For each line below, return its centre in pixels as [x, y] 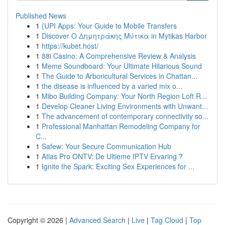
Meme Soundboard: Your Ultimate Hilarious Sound [122, 66]
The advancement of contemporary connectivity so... [125, 116]
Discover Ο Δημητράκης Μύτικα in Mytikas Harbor [124, 36]
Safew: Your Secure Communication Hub [106, 146]
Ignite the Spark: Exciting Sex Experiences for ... [118, 166]
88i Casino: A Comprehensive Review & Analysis [119, 56]
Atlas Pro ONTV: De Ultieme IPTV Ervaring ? [112, 156]
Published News [41, 16]
